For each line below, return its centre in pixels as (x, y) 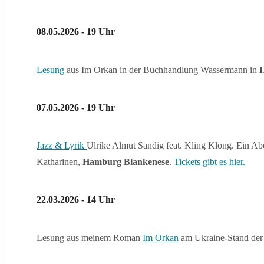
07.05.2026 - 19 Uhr (76, 107)
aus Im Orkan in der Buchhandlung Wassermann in (162, 70)
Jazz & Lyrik (62, 146)
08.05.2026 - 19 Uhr (76, 32)
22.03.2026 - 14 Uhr (76, 200)
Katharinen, (60, 162)
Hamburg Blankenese (126, 162)
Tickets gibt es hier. (209, 162)
